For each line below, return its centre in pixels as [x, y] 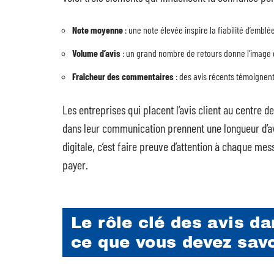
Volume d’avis [96, 53]
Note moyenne [98, 30]
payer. [75, 165]
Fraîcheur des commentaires [123, 76]
